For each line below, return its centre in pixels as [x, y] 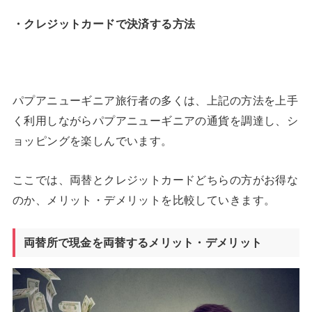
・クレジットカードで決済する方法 [104, 23]
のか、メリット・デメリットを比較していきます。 [144, 200]
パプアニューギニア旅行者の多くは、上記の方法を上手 [155, 101]
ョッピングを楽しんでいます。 [92, 141]
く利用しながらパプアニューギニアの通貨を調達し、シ [155, 121]
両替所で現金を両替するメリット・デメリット [143, 243]
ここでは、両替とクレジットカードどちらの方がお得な [155, 179]
